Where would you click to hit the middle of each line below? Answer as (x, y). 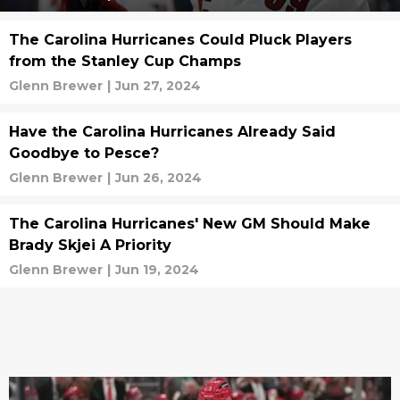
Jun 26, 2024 (158, 178)
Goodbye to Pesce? (84, 153)
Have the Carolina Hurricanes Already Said (172, 132)
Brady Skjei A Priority (90, 245)
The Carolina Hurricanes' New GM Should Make (190, 224)
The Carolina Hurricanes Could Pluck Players (180, 40)
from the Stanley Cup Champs (125, 61)
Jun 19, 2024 (157, 270)
